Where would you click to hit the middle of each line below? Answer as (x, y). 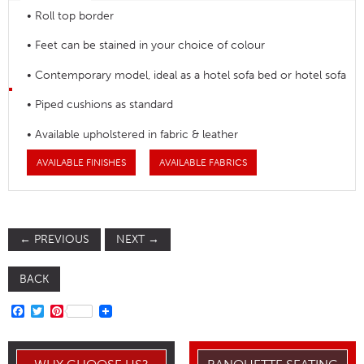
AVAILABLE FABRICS (203, 162)
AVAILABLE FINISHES (82, 162)
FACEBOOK (59, 310)
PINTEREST (96, 310)
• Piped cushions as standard (100, 105)
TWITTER (70, 310)
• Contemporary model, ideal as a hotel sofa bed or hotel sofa (187, 75)
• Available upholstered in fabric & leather (133, 134)
